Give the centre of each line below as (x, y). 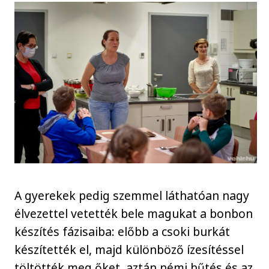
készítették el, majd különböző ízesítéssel (129, 249)
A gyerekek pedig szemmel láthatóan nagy (132, 195)
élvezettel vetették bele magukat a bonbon (134, 213)
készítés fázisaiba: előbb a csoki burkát (122, 231)
